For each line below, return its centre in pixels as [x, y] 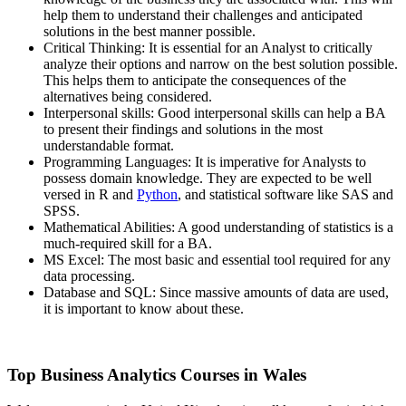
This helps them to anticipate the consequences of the [195, 81]
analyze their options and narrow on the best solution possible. [221, 64]
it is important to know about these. [144, 309]
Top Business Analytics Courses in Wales [157, 375]
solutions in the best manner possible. [150, 32]
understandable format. [109, 146]
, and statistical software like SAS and [285, 195]
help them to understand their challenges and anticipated [203, 15]
